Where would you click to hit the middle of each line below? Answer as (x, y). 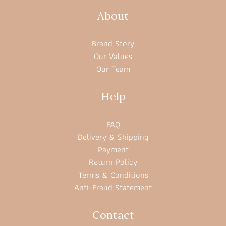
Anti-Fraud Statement (113, 187)
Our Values (113, 56)
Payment (113, 150)
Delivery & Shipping (113, 137)
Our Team (113, 69)
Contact (113, 215)
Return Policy (113, 162)
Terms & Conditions (113, 175)
